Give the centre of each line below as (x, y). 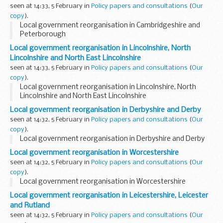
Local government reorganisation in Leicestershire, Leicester (109, 196)
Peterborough (43, 35)
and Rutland (30, 206)
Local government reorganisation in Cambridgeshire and (110, 26)
